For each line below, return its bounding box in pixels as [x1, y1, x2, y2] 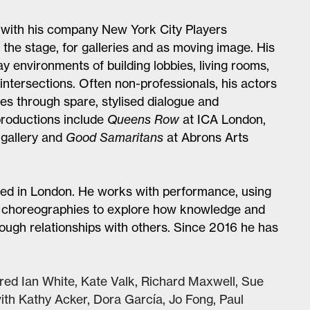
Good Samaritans [65, 129, 163, 145]
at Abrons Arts [163, 129, 248, 145]
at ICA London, [179, 111, 266, 127]
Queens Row [107, 111, 179, 127]
